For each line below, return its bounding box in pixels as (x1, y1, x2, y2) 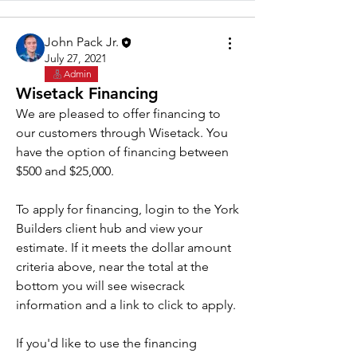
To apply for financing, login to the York (16, 202, 239, 218)
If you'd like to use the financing (16, 335, 197, 351)
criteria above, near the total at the (16, 259, 209, 275)
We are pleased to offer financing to (16, 106, 221, 122)
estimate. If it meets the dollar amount (16, 240, 231, 256)
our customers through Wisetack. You (16, 125, 228, 141)
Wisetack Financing (16, 84, 159, 104)
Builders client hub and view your (16, 221, 202, 237)
